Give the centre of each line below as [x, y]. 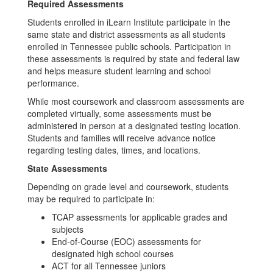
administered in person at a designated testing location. [134, 126]
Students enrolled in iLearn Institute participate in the [129, 22]
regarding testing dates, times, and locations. [114, 150]
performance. [53, 83]
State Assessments [67, 168]
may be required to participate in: [91, 199]
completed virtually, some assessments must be [119, 113]
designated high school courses [113, 253]
